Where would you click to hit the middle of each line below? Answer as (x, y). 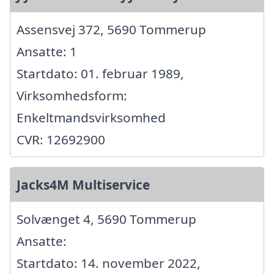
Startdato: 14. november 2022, (109, 263)
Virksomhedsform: (72, 95)
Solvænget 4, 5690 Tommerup (106, 219)
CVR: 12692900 (61, 139)
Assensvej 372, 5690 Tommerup (111, 29)
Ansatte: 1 (47, 51)
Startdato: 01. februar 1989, (100, 73)
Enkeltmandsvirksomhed (91, 117)
